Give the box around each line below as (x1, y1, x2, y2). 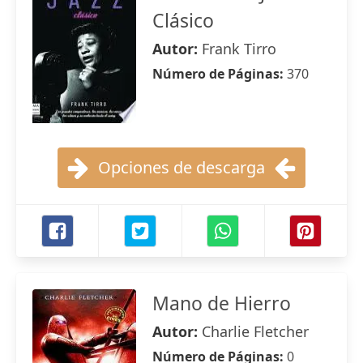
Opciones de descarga (98, 156, 265, 178)
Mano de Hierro (152, 290, 291, 316)
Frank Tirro (202, 39, 276, 58)
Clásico (152, 7, 214, 33)
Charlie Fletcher (202, 322, 309, 341)
